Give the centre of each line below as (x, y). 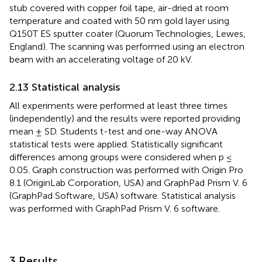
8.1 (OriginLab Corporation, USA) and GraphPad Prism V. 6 (128, 183)
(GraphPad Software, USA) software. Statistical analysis (123, 196)
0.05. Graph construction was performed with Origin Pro (126, 170)
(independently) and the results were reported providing (125, 119)
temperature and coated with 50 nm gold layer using (119, 21)
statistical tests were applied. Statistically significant (116, 144)
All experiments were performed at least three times (118, 106)
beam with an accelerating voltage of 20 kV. (101, 60)
